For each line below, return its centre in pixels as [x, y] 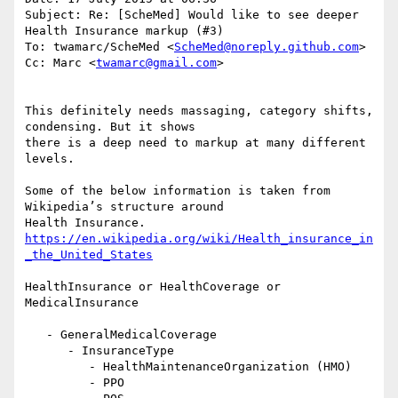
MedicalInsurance [82, 303]
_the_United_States [89, 255]
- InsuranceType [46, 351]
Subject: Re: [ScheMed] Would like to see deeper [192, 15]
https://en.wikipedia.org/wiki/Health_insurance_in [199, 239]
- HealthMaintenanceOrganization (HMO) [57, 367]
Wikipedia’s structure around [124, 207]
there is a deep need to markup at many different [195, 143]
